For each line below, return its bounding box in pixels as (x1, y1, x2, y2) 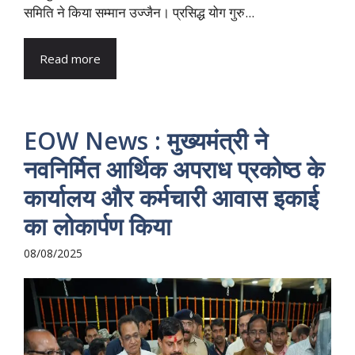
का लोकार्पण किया (24, 210, 171, 243)
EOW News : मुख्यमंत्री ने (24, 124, 268, 158)
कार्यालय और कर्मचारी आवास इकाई (24, 181, 319, 215)
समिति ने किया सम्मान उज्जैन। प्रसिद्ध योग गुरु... (24, 3, 254, 22)
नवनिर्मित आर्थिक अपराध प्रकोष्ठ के (24, 153, 324, 186)
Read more (40, 51, 101, 67)
